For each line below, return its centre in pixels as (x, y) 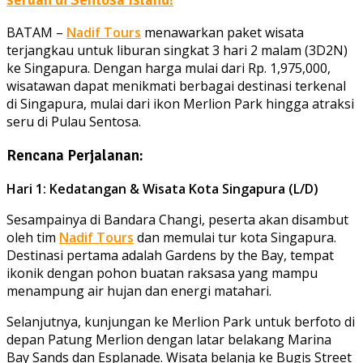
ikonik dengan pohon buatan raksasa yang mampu (162, 273)
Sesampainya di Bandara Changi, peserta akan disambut (177, 219)
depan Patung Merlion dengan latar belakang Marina (169, 339)
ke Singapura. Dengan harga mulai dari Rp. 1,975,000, (169, 68)
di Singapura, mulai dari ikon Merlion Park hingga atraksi (180, 104)
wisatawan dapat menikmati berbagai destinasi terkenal (176, 86)
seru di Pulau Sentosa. (74, 122)
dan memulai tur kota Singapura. (235, 237)
